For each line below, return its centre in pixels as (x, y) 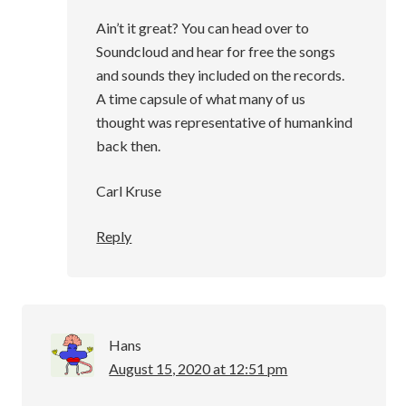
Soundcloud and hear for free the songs (216, 52)
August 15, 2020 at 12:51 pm (198, 369)
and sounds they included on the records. (221, 75)
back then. (129, 146)
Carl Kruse (129, 191)
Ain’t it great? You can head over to (203, 28)
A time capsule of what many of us (201, 99)
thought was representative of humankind (225, 122)
